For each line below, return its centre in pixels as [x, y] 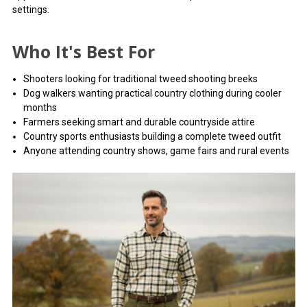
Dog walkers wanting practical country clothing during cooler [152, 94]
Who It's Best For [83, 52]
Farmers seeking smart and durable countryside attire [139, 122]
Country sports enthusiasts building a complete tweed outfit [152, 137]
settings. [30, 10]
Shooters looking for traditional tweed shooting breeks [140, 79]
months [40, 108]
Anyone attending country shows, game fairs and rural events [156, 151]
